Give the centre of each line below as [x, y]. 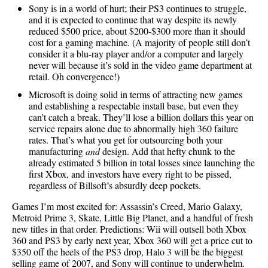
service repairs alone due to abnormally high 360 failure [133, 128]
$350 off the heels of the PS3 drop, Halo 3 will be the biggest [127, 251]
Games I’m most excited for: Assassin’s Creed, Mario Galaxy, [127, 206]
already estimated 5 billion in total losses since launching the [142, 162]
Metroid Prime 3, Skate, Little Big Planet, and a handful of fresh [133, 217]
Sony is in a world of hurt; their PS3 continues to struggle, [138, 8]
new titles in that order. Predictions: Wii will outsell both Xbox [129, 229]
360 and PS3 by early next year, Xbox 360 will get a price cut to [132, 240]
